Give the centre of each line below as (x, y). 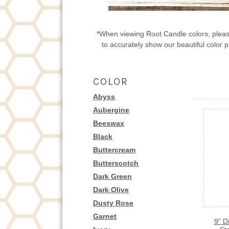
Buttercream (114, 150)
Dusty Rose (113, 203)
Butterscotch (116, 163)
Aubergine (111, 110)
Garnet (105, 216)
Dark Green (112, 176)
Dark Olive (111, 189)
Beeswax (109, 123)
